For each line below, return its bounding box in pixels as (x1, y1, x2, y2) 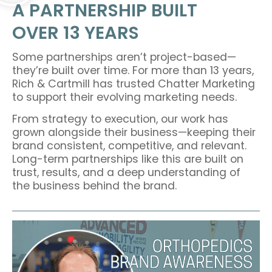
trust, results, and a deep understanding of (12, 165, 240, 180)
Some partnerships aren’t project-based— (12, 49, 236, 64)
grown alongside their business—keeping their (12, 125, 256, 140)
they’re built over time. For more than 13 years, (12, 63, 254, 78)
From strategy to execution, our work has (12, 112, 228, 127)
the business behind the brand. (12, 178, 177, 194)
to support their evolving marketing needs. (12, 89, 237, 104)
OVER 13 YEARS (12, 20, 139, 45)
